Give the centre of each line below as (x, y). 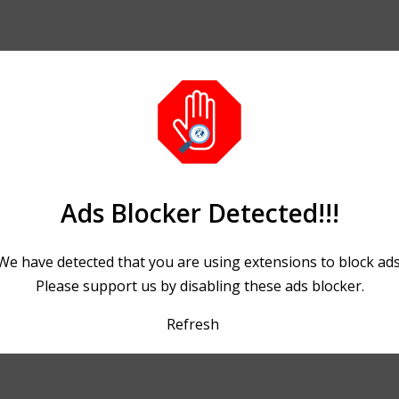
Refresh (192, 324)
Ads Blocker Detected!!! (199, 213)
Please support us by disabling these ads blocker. (199, 285)
